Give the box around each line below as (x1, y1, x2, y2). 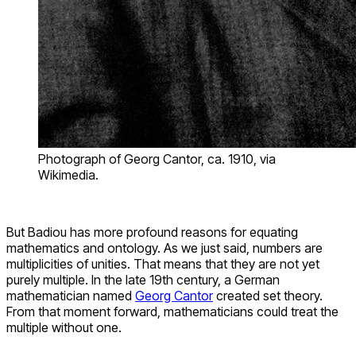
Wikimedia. (38, 167, 99, 184)
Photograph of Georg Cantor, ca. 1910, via (38, 151, 276, 168)
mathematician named (6, 288, 135, 304)
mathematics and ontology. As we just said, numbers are (6, 240, 323, 257)
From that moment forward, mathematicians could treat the (6, 304, 339, 320)
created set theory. (213, 288, 323, 304)
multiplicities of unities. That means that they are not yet (6, 256, 319, 273)
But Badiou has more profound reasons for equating (6, 224, 298, 241)
